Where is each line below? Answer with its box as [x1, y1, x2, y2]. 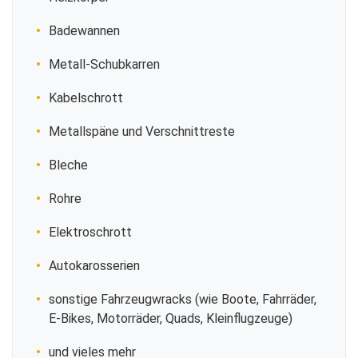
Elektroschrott [49, 225, 132, 240]
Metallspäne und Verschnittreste [49, 124, 235, 139]
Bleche [49, 157, 88, 173]
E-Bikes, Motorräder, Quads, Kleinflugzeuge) [49, 311, 292, 326]
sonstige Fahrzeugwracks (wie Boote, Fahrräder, [49, 292, 316, 307]
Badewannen [49, 23, 120, 38]
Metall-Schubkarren [49, 57, 160, 72]
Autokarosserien [49, 258, 140, 273]
